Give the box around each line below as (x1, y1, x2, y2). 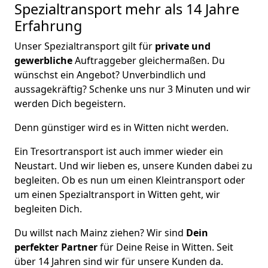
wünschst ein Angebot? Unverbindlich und (14, 68, 206, 82)
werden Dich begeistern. (14, 97, 126, 111)
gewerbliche (14, 54, 72, 68)
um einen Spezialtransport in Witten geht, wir (14, 188, 220, 202)
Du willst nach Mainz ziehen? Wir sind (14, 226, 184, 240)
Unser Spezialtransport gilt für (14, 39, 155, 53)
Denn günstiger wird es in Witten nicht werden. (14, 121, 229, 135)
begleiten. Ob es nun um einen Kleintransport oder (14, 173, 245, 187)
